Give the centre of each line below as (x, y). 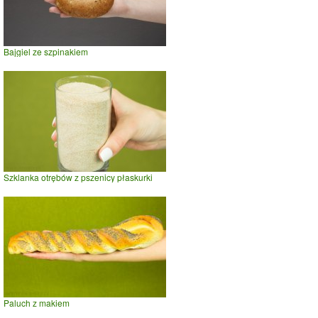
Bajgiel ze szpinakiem (46, 51)
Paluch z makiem (37, 302)
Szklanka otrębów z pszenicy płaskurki (78, 177)
